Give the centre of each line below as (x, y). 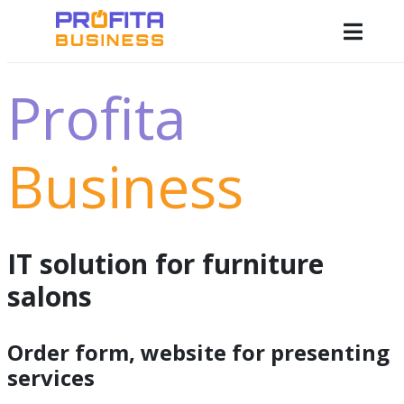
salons (50, 296)
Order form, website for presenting (198, 352)
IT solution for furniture (165, 264)
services (51, 377)
